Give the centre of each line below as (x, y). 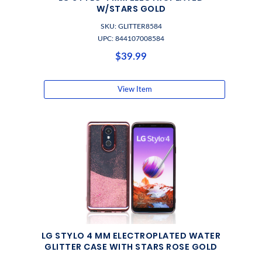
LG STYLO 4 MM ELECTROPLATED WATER (131, 236)
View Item (135, 89)
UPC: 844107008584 (131, 39)
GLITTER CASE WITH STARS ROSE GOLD (131, 247)
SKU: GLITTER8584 (131, 26)
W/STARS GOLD (131, 9)
